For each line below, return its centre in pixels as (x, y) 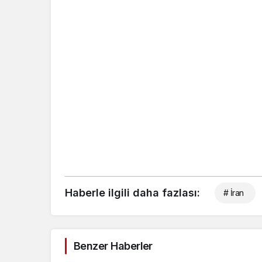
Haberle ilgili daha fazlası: (132, 193)
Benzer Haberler (113, 246)
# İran (234, 193)
